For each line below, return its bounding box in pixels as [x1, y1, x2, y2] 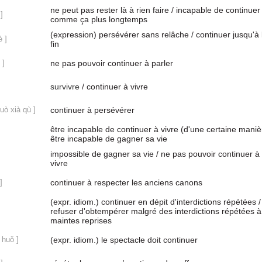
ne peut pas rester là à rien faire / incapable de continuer [50, 5, 260, 15]
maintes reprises [50, 216, 112, 225]
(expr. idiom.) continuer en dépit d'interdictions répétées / [50, 197, 261, 206]
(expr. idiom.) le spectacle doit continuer [50, 235, 198, 244]
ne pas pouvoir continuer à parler [50, 58, 173, 68]
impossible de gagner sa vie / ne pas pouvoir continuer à [50, 149, 260, 158]
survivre [50, 82, 80, 91]
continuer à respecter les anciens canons [50, 178, 202, 187]
